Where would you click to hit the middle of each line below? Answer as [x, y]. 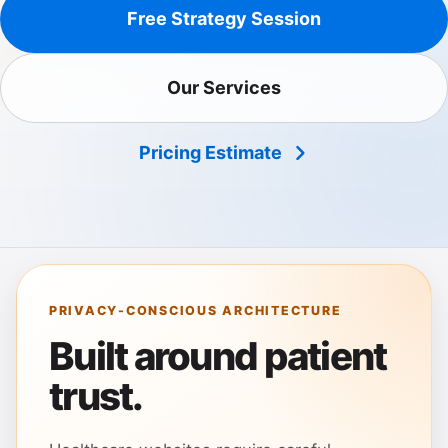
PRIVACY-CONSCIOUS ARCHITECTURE [195, 311]
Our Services [224, 88]
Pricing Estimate [210, 153]
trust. [96, 396]
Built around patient [218, 356]
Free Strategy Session [224, 19]
